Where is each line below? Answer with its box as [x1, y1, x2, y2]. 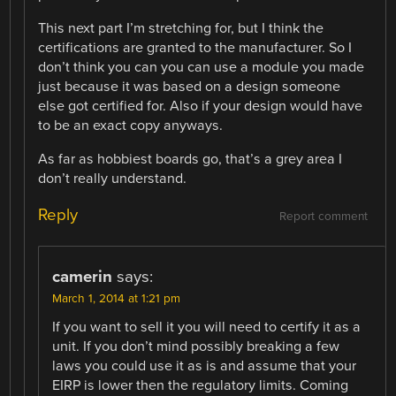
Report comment [278, 209, 368, 225]
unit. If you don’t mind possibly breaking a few [52, 338, 340, 356]
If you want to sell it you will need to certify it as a [52, 318, 362, 337]
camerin [52, 267, 113, 287]
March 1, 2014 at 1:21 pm [52, 292, 181, 307]
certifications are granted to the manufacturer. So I [38, 38, 353, 57]
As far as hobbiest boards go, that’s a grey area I [38, 150, 343, 169]
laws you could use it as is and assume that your [52, 357, 357, 376]
